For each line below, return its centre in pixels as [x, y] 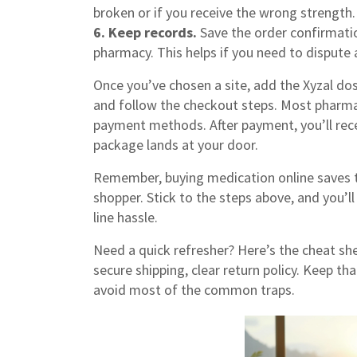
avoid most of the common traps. [194, 290]
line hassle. [126, 217]
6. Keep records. [145, 32]
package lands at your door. [176, 145]
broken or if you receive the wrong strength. [224, 12]
